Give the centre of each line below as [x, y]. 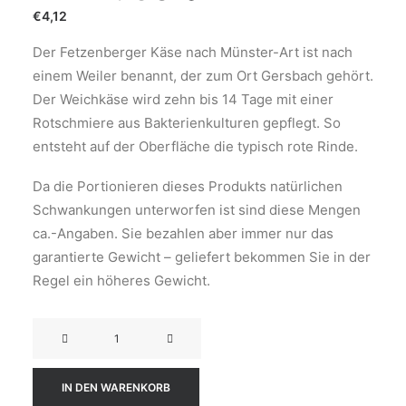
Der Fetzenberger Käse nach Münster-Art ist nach [193, 52]
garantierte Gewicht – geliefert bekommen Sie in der [202, 257]
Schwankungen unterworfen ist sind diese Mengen [197, 210]
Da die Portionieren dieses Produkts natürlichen [188, 186]
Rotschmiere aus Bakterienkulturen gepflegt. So [187, 123]
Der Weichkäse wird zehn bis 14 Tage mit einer [183, 99]
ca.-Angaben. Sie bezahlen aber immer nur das [183, 233]
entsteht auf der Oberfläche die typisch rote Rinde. [195, 146]
